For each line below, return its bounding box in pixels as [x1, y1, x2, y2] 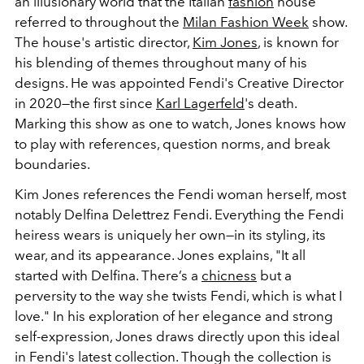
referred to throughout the [15, 13, 183, 30]
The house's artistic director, [15, 33, 193, 50]
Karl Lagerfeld [156, 94, 245, 111]
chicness [201, 266, 257, 284]
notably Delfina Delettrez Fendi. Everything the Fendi [15, 206, 344, 223]
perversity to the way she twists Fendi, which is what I [15, 287, 342, 304]
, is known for [258, 33, 339, 50]
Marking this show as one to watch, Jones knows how [15, 115, 346, 132]
